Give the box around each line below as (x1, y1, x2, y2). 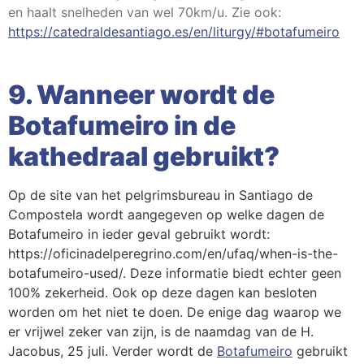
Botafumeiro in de (8, 110, 236, 142)
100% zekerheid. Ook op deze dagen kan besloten (8, 284, 317, 301)
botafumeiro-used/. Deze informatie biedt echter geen (8, 265, 341, 282)
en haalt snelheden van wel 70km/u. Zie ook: (8, 4, 281, 20)
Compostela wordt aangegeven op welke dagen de (8, 206, 324, 223)
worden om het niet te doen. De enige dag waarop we (8, 304, 341, 321)
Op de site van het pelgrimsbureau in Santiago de (8, 187, 313, 204)
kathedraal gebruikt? (8, 141, 279, 173)
